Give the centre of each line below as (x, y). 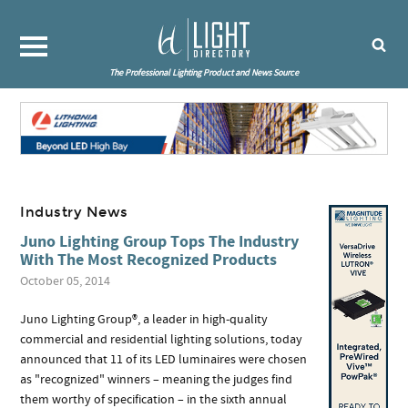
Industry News (74, 212)
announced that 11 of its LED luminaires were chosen (164, 359)
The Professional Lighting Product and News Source (204, 73)
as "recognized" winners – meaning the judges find (157, 379)
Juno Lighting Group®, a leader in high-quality (144, 319)
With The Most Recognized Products (149, 260)
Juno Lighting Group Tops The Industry (160, 241)
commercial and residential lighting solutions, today (162, 339)
